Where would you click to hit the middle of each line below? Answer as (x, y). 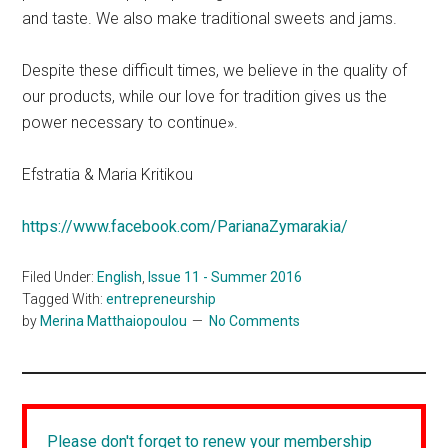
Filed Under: (60, 276)
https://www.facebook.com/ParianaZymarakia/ (185, 226)
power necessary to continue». (130, 122)
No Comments (255, 320)
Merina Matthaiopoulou (114, 320)
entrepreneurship (161, 298)
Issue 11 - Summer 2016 (225, 276)
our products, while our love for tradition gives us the (205, 96)
